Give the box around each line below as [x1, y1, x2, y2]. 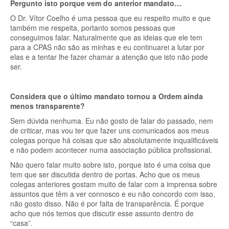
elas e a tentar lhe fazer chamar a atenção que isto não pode [10, 52, 208, 62]
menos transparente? [10, 101, 85, 111]
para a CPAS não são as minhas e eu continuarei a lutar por [10, 42, 204, 52]
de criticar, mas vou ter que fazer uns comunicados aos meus [10, 125, 209, 135]
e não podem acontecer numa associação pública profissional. [10, 145, 214, 155]
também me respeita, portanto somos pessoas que [10, 22, 175, 33]
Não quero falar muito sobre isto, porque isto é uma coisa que [10, 159, 211, 170]
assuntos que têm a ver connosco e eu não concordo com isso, [10, 189, 215, 199]
